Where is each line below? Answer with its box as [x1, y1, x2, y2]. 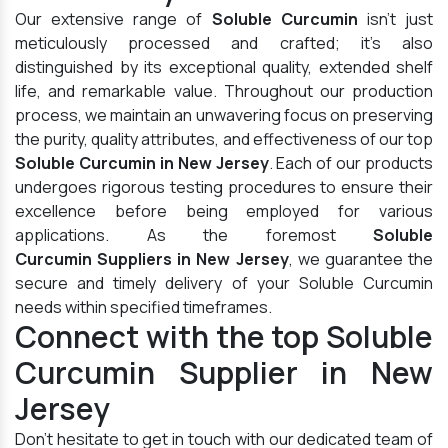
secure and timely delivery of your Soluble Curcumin [15, 272, 433, 295]
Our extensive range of [15, 8, 212, 31]
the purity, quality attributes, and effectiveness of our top [15, 128, 433, 151]
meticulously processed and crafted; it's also [15, 32, 433, 55]
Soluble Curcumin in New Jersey [15, 152, 269, 175]
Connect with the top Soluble [15, 316, 433, 358]
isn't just [357, 8, 434, 31]
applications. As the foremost [15, 224, 373, 247]
